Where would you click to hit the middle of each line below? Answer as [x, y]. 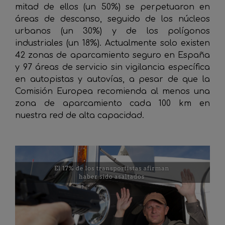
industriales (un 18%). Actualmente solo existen [113, 43]
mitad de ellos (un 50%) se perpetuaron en [113, 7]
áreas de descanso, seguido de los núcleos [113, 19]
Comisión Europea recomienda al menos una [113, 91]
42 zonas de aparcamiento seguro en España [113, 55]
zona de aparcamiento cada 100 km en [113, 103]
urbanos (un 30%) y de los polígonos [113, 31]
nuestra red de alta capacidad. [80, 116]
